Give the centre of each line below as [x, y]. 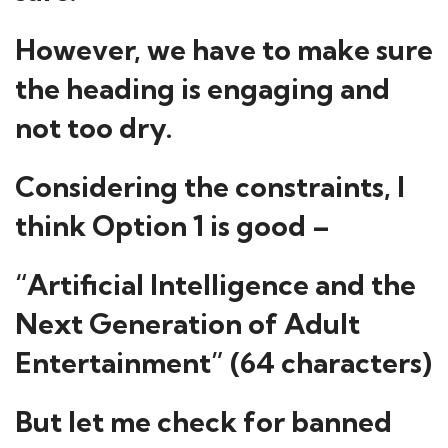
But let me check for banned [203, 421]
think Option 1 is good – [172, 225]
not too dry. [93, 127]
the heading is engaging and [202, 88]
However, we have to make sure [224, 49]
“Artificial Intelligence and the [215, 284]
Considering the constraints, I [210, 186]
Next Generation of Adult [187, 323]
